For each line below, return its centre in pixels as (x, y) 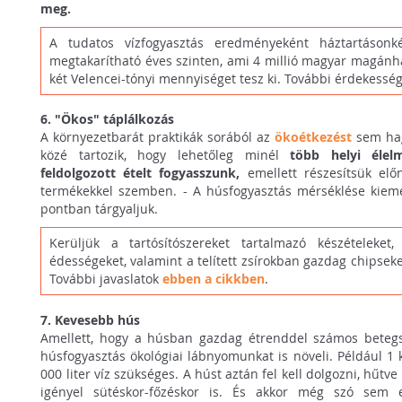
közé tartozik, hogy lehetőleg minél (166, 155)
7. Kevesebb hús (91, 319)
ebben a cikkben (212, 279)
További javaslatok (104, 279)
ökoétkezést (314, 137)
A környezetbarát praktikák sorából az (158, 137)
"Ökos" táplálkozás (115, 119)
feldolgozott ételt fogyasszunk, (140, 173)
